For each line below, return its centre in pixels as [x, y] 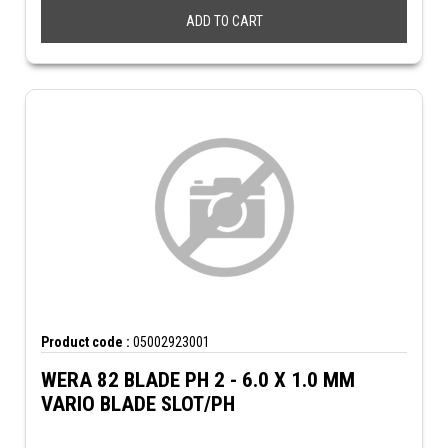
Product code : [85, 342]
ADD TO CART [224, 21]
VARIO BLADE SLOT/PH [138, 404]
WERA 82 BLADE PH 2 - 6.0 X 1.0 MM [198, 380]
